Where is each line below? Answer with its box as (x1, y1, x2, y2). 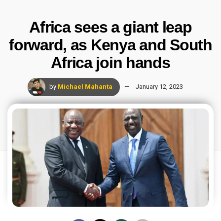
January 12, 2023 (135, 82, 183, 90)
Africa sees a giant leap (29, 18, 192, 36)
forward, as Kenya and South (9, 36, 212, 54)
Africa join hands (51, 53, 170, 72)
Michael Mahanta (57, 82, 112, 90)
